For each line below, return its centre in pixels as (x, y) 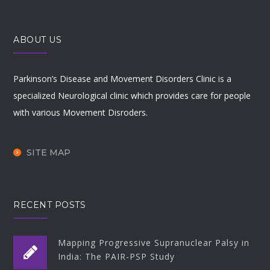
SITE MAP (49, 152)
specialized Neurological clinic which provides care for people (132, 96)
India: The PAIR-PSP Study (117, 256)
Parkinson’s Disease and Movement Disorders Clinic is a (123, 79)
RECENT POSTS (50, 205)
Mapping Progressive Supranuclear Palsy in (154, 242)
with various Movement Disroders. (81, 113)
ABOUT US (38, 40)
